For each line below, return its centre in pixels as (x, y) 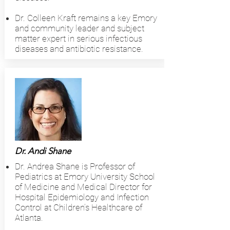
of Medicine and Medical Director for (83, 187)
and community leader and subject (79, 28)
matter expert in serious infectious (78, 39)
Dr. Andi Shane (43, 151)
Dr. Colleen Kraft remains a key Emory (86, 18)
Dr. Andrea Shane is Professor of (75, 166)
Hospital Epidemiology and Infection (82, 197)
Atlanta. (29, 218)
